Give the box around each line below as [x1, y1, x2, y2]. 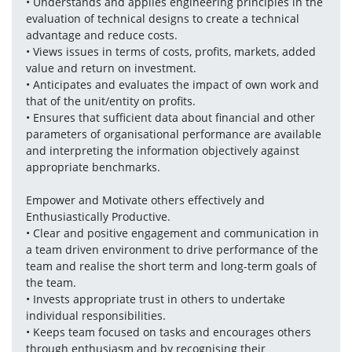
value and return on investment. [25, 60, 196, 75]
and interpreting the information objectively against [25, 143, 299, 158]
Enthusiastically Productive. [25, 209, 170, 224]
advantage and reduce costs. [25, 27, 178, 42]
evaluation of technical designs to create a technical [25, 11, 299, 26]
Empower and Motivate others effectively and [25, 192, 265, 207]
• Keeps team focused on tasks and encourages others [25, 324, 311, 339]
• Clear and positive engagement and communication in [25, 225, 319, 240]
